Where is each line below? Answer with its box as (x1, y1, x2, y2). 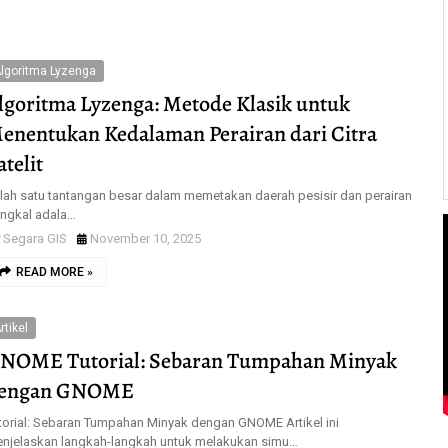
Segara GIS (3, 231, 67, 246)
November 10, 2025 (90, 231, 201, 246)
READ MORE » (16, 265, 93, 279)
